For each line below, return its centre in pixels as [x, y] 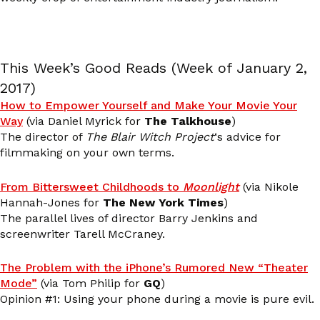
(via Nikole [269, 186]
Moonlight [211, 186]
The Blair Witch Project [150, 137]
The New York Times [163, 202]
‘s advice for [247, 137]
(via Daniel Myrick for [84, 121]
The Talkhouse [188, 121]
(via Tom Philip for [90, 284]
